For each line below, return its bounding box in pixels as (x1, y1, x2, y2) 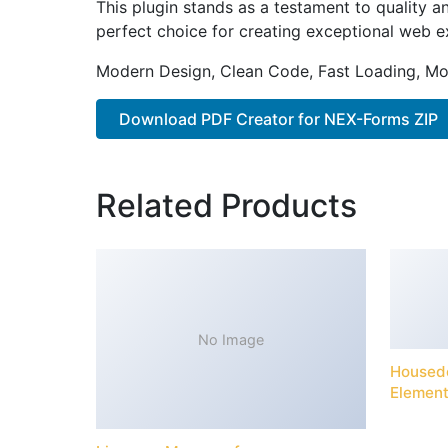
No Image (198, 330, 264, 348)
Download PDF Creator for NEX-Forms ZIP (119, 108, 439, 129)
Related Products (96, 186, 357, 226)
